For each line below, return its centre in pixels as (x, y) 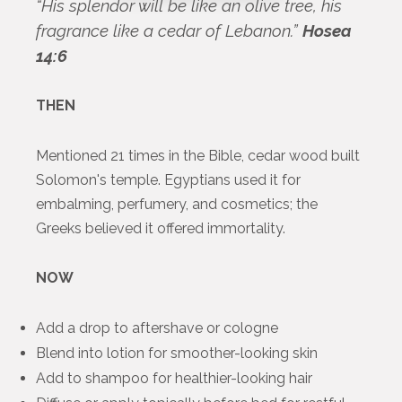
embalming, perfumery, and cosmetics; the (177, 205)
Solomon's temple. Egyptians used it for (168, 180)
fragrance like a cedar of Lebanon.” (169, 31)
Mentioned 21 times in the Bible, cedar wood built (198, 156)
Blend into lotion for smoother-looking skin (177, 354)
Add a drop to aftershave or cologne (157, 328)
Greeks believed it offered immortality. (161, 229)
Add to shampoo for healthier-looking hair (174, 379)
